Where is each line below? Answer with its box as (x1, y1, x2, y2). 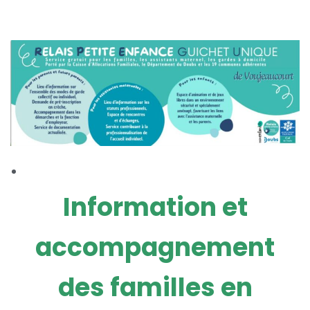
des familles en (57, 270, 253, 306)
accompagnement (35, 230, 275, 266)
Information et (62, 190, 248, 226)
